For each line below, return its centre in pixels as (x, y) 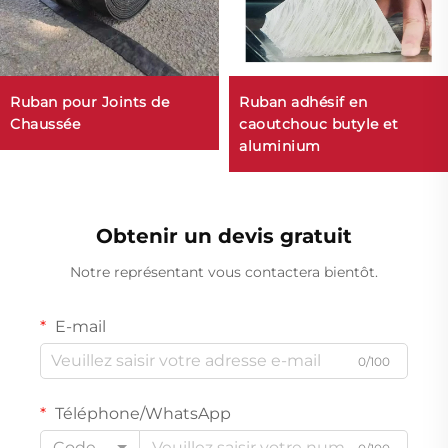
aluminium (280, 145)
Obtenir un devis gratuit (224, 235)
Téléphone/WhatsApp (141, 413)
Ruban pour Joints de (89, 101)
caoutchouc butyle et (318, 123)
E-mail (78, 326)
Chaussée (45, 123)
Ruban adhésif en (303, 101)
